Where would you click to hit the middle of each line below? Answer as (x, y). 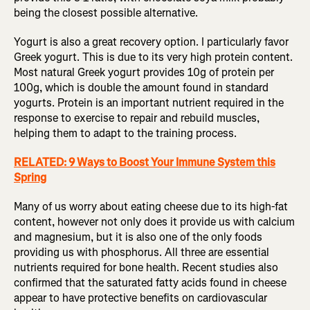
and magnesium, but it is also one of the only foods (138, 237)
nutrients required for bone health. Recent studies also (146, 268)
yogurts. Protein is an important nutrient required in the (149, 103)
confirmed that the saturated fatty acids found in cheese (150, 283)
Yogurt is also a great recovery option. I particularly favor (151, 42)
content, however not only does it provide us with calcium (154, 222)
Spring (30, 178)
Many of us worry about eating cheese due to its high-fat (151, 207)
